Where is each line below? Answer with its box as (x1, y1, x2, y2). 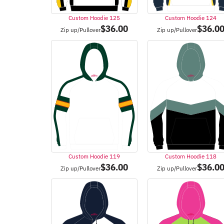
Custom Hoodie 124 (165, 14, 217, 22)
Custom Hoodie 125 (68, 14, 120, 22)
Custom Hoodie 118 (165, 152, 217, 160)
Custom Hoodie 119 (68, 152, 120, 160)
